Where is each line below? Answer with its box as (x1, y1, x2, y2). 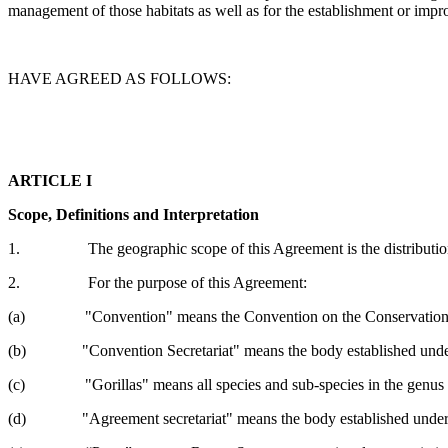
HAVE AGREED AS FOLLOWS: (8, 69, 231, 87)
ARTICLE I (8, 171, 92, 189)
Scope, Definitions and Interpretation (8, 205, 259, 223)
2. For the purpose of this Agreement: (8, 273, 307, 291)
